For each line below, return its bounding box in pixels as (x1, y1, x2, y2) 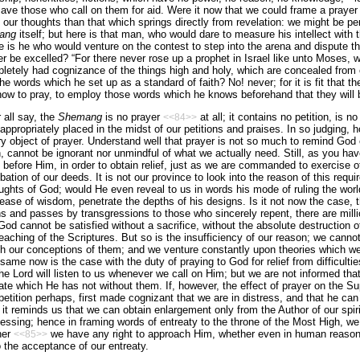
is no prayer (101, 111, 163, 124)
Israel (243, 51, 270, 64)
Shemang (57, 111, 102, 124)
